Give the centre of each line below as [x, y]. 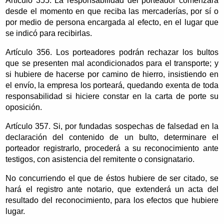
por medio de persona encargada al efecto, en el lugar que [112, 22]
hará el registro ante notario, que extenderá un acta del [112, 189]
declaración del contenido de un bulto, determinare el [112, 137]
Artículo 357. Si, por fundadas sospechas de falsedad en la [112, 126]
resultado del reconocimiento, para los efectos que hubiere [112, 200]
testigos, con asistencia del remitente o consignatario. [100, 159]
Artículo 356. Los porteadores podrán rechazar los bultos [112, 52]
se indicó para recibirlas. [49, 33]
